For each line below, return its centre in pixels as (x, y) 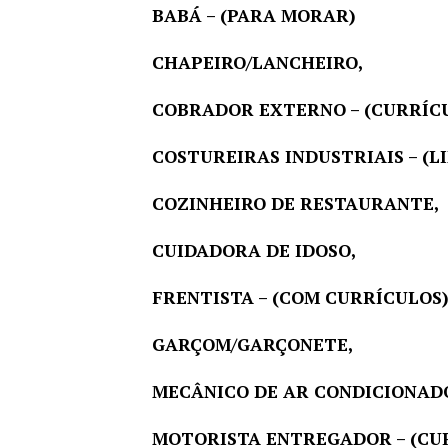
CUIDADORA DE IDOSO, (254, 251)
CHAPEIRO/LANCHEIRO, (257, 63)
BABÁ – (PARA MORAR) (254, 16)
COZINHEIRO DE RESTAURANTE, (295, 204)
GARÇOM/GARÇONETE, (252, 345)
